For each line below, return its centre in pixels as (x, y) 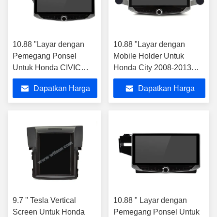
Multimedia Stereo (145, 79)
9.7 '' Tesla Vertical (44, 200)
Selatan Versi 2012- (46, 91)
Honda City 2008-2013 (152, 68)
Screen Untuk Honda (49, 212)
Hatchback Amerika (46, 79)
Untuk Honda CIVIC (47, 68)
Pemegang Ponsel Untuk (156, 212)
